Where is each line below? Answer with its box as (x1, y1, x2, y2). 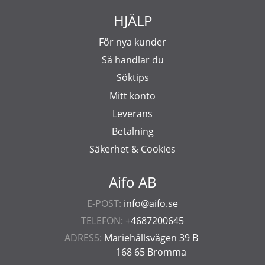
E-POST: (87, 197, 121, 210)
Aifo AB (108, 172, 157, 192)
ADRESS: (64, 231, 102, 244)
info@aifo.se (124, 197, 178, 210)
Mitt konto (109, 89, 156, 102)
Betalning (111, 125, 154, 138)
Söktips (116, 71, 149, 85)
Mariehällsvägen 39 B (104, 231, 198, 244)
